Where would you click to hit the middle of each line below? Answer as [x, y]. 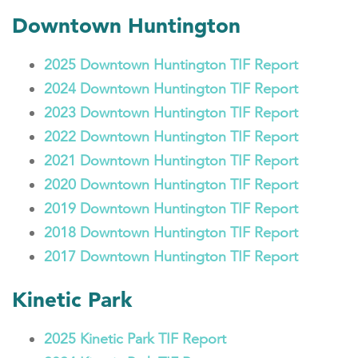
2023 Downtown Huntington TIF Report [171, 113]
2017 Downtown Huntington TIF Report [171, 257]
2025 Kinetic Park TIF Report [135, 339]
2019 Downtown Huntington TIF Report [171, 209]
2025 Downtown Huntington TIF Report [171, 65]
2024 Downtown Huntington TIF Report [171, 89]
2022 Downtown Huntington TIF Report [171, 137]
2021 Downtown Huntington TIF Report [171, 161]
